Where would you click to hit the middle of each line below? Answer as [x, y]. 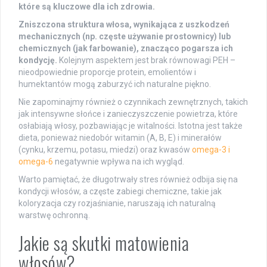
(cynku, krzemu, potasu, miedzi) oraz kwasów [105, 149]
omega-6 [36, 161]
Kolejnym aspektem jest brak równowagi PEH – [146, 60]
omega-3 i [211, 149]
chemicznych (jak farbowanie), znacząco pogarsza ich [126, 48]
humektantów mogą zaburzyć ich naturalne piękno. [115, 84]
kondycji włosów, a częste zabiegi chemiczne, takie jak [120, 191]
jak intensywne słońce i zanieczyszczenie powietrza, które [128, 114]
